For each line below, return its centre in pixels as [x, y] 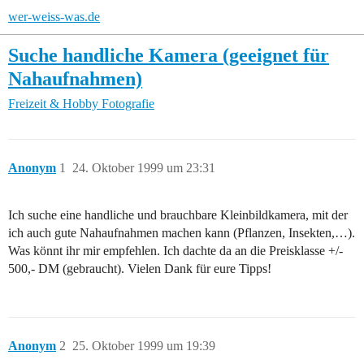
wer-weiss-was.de [54, 17]
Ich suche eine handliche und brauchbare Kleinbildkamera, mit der [178, 215]
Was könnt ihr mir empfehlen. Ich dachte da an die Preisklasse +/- [175, 251]
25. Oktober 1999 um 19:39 [144, 346]
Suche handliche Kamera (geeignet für [169, 55]
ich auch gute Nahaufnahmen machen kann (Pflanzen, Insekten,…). [182, 233]
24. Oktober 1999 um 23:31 [144, 168]
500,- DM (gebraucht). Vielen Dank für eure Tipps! [140, 269]
